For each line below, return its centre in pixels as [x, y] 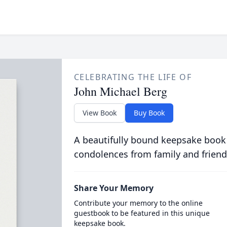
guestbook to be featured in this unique [142, 213]
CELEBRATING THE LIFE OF [133, 77]
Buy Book [149, 113]
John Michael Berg [120, 91]
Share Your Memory [113, 188]
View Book [99, 113]
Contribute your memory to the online [138, 203]
